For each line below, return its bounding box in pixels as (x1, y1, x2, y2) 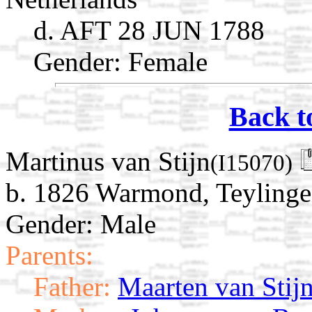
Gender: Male (6, 209, 156, 240)
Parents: (6, 240, 93, 271)
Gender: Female (33, 46, 208, 77)
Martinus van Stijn (6, 146, 210, 177)
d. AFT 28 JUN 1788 (33, 15, 265, 45)
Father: (33, 272, 111, 302)
